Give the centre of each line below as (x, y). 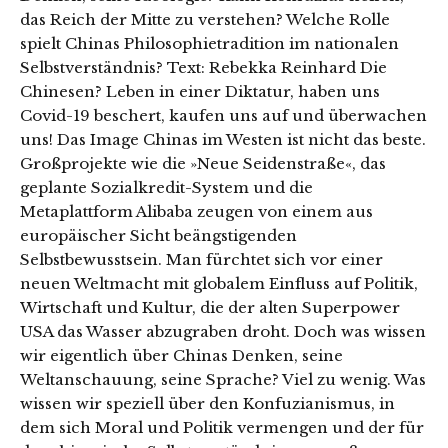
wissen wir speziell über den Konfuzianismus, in (207, 403)
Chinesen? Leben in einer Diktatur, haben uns (200, 91)
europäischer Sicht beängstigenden (158, 235)
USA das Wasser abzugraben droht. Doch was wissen (223, 331)
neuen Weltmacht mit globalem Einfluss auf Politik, (219, 283)
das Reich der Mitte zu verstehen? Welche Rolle (205, 19)
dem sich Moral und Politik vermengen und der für (222, 427)
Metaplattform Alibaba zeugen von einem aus (196, 211)
